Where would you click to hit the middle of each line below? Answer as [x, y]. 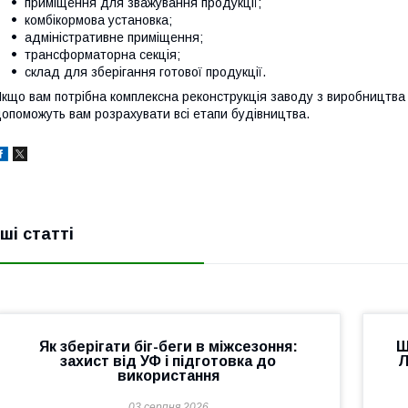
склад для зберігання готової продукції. [145, 72]
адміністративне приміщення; [114, 37]
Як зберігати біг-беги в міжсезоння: [168, 347]
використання [168, 376]
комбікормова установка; [98, 20]
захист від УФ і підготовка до [168, 361]
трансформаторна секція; [102, 55]
